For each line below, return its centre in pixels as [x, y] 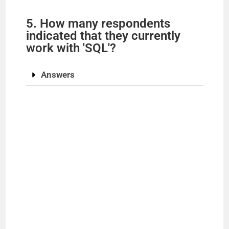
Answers [58, 75]
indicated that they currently [104, 36]
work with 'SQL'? [71, 48]
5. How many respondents [98, 24]
